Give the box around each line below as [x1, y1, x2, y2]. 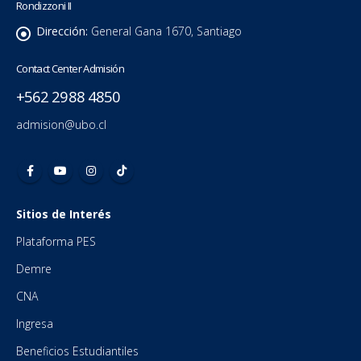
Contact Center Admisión [16, 61, 125, 77]
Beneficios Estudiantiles [16, 342, 142, 359]
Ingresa [16, 315, 56, 331]
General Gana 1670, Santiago [91, 23, 242, 39]
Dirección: [36, 23, 88, 39]
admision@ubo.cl [16, 117, 106, 133]
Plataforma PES [16, 233, 96, 249]
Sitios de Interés [16, 205, 114, 222]
